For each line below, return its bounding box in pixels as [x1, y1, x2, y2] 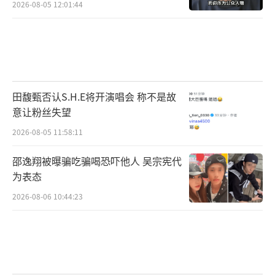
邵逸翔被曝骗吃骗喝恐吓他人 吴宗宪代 [12, 153, 182, 169]
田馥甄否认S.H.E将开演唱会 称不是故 [12, 89, 176, 104]
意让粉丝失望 [12, 104, 71, 120]
